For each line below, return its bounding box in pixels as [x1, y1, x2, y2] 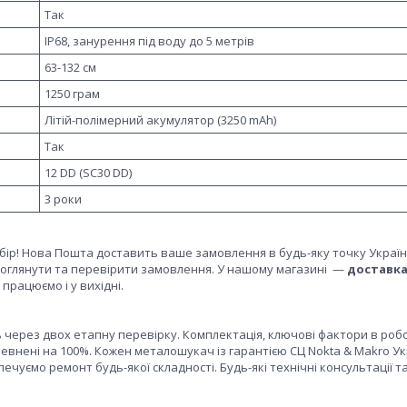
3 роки [45, 190, 82, 207]
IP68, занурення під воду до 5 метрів [45, 32, 254, 49]
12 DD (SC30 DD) [45, 164, 132, 181]
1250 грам [45, 84, 100, 102]
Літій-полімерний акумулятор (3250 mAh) [45, 111, 276, 128]
